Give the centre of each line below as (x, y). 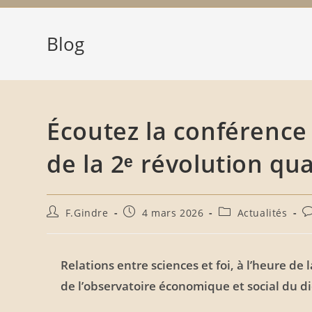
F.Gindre (87, 213)
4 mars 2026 (173, 213)
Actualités (262, 213)
